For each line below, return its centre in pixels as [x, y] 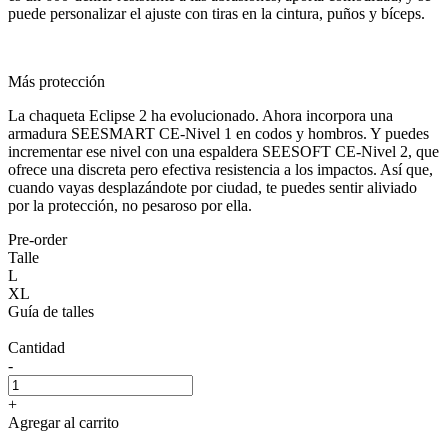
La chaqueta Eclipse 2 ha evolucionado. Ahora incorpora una [200, 115]
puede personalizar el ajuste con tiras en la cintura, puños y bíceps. [216, 13]
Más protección [56, 81]
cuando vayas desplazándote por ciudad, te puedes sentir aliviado [212, 187]
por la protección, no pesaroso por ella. [130, 205]
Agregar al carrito [63, 422]
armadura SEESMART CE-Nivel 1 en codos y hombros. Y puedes [218, 133]
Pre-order [37, 239]
